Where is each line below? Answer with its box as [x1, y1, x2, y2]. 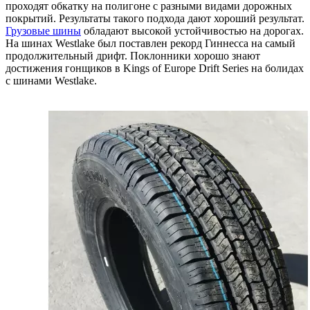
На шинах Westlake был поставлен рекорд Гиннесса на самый [6, 37, 295, 49]
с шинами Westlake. [6, 74, 97, 86]
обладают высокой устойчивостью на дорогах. [81, 24, 304, 37]
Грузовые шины [6, 24, 81, 37]
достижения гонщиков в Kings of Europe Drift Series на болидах [6, 62, 304, 74]
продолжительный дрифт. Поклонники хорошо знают [6, 49, 260, 62]
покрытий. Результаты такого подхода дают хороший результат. [6, 12, 304, 24]
